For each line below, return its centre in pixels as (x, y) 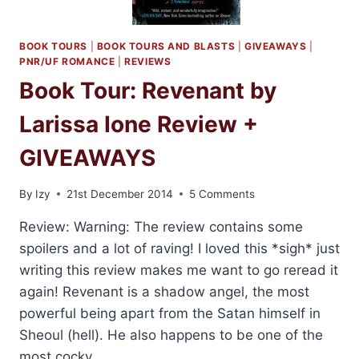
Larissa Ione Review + (139, 124)
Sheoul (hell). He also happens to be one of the (171, 335)
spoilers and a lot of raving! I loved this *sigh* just (179, 248)
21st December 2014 (120, 194)
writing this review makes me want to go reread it (179, 270)
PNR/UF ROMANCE (67, 62)
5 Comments (222, 194)
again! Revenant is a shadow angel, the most (164, 291)
